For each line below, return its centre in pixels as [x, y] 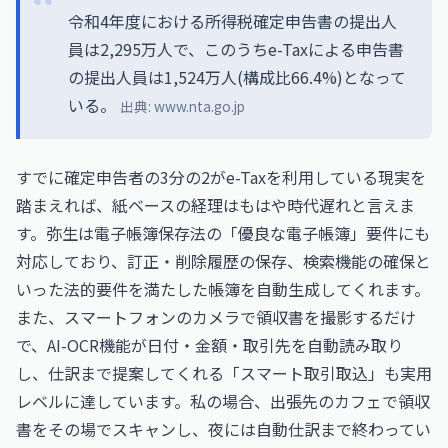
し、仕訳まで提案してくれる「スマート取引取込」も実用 [224, 373]
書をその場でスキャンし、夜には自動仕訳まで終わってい [223, 429]
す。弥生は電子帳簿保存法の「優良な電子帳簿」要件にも [223, 233]
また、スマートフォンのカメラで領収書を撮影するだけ [216, 317]
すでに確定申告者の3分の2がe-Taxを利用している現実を [221, 177]
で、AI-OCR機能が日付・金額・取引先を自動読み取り [209, 345]
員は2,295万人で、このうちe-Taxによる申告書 [236, 49]
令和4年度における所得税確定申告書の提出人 [232, 21]
